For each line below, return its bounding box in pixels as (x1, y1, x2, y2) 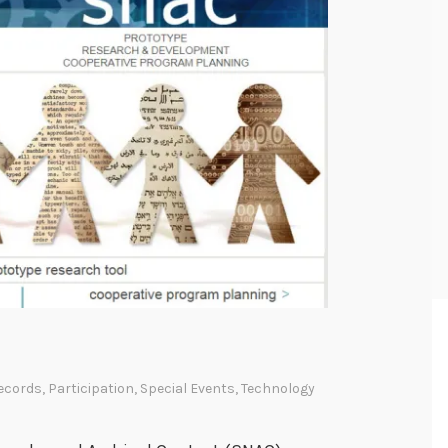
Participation (48, 379, 134, 397)
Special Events (140, 379, 235, 397)
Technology (241, 379, 315, 397)
